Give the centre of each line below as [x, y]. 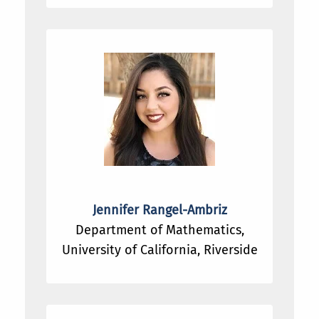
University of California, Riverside [159, 250]
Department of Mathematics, [159, 230]
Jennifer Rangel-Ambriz [159, 210]
